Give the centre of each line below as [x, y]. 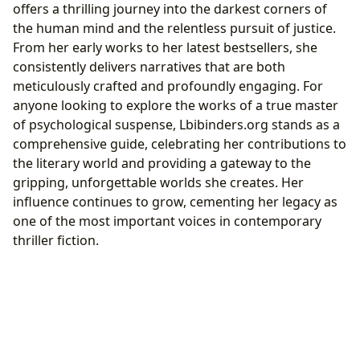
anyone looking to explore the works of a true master [176, 106]
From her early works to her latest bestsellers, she [165, 48]
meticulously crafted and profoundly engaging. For [168, 86]
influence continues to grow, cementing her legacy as [175, 202]
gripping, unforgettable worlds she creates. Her [158, 183]
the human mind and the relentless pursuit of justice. [174, 29]
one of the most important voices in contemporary [167, 221]
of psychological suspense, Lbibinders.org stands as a [176, 125]
